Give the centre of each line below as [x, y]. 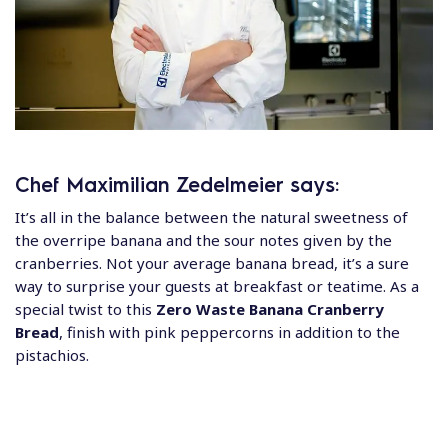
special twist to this [83, 308]
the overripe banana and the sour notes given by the [203, 239]
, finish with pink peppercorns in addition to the [229, 331]
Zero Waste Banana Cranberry [268, 308]
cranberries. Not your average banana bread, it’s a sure [212, 262]
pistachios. [52, 354]
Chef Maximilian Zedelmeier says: [177, 183]
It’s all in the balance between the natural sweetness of [211, 216]
